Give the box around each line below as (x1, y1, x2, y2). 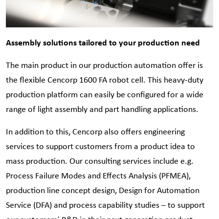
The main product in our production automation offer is (6, 59, 203, 71)
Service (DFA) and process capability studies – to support (6, 199, 205, 211)
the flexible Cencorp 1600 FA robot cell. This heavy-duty (6, 74, 203, 86)
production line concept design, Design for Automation (6, 184, 199, 197)
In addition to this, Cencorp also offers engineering (6, 126, 185, 138)
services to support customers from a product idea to (6, 140, 195, 153)
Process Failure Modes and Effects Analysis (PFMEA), (6, 170, 191, 182)
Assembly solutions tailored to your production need (6, 36, 200, 49)
